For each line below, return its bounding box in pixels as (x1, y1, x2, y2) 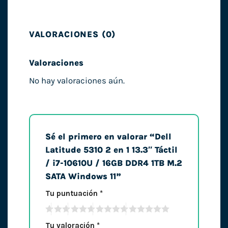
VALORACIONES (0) (28, 29, 116, 39)
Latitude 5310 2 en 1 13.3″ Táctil (45, 145, 178, 155)
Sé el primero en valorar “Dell (45, 131, 172, 141)
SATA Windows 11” (45, 171, 124, 181)
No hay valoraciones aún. (28, 75, 125, 85)
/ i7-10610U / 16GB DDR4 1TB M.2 (45, 158, 182, 168)
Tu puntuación (45, 188, 100, 198)
